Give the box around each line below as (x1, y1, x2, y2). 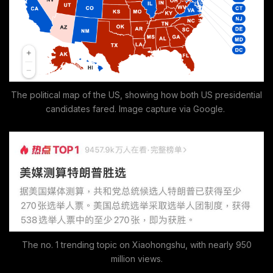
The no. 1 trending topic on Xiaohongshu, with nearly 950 (21, 239, 252, 250)
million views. (110, 253, 163, 264)
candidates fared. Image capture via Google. (46, 104, 227, 115)
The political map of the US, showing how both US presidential (11, 90, 262, 101)
